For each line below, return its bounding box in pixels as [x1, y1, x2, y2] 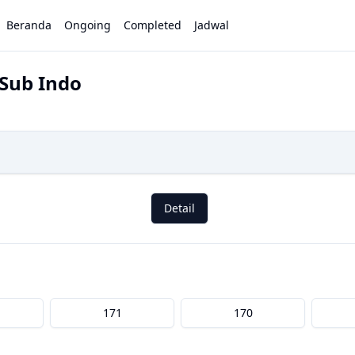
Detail [163, 200, 195, 216]
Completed [124, 17, 182, 32]
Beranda [6, 17, 52, 32]
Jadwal [194, 17, 230, 32]
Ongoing [64, 17, 112, 32]
